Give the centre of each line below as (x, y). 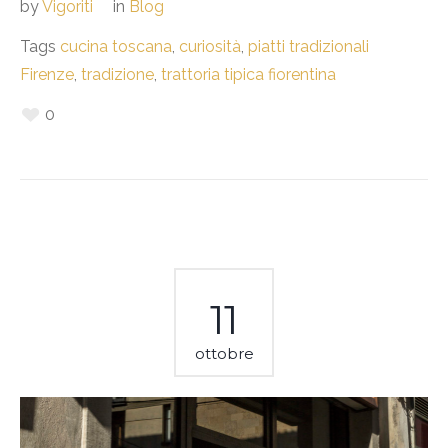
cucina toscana (116, 47)
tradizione (117, 75)
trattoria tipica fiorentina (248, 75)
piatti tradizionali (308, 47)
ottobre (224, 354)
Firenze (47, 75)
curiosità (210, 47)
